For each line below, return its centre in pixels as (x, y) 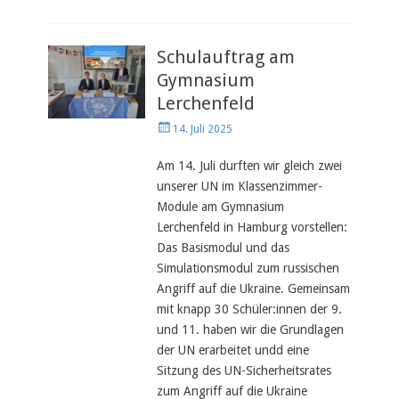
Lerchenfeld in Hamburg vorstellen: (252, 227)
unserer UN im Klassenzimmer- (240, 186)
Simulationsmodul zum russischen (248, 268)
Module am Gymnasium (221, 207)
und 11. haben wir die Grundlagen (251, 330)
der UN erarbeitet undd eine (233, 350)
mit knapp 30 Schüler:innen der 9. (250, 309)
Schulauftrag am (226, 57)
